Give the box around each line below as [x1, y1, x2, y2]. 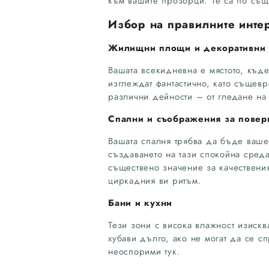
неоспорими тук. [108, 244, 181, 258]
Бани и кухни [108, 196, 172, 210]
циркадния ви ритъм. [108, 174, 202, 187]
